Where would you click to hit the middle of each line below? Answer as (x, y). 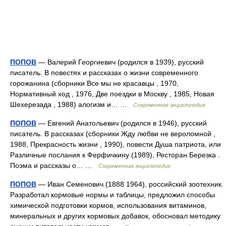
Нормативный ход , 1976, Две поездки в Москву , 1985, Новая (112, 94)
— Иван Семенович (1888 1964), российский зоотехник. (130, 184)
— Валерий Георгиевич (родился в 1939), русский (120, 62)
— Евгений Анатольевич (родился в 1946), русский (122, 123)
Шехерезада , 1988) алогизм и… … (72, 104)
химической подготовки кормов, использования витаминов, (108, 205)
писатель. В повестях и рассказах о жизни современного (104, 73)
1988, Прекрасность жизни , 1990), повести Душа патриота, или (116, 144)
